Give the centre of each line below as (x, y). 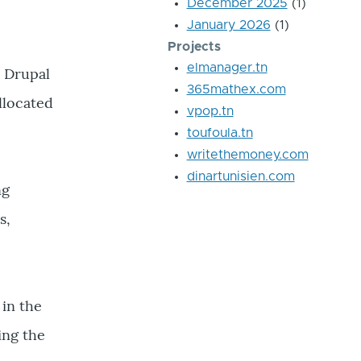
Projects (194, 47)
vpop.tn (210, 111)
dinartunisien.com (241, 176)
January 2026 (228, 25)
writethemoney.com (247, 155)
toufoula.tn (220, 133)
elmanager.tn (227, 68)
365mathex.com (236, 89)
